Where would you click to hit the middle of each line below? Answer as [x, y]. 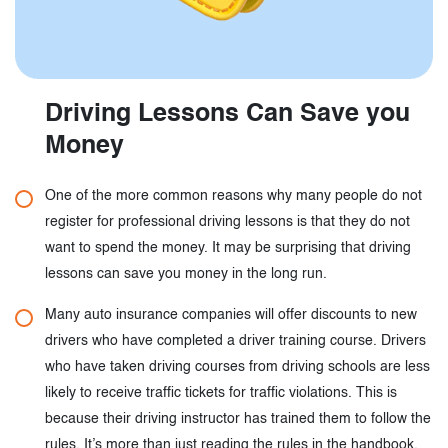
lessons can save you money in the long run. [186, 274]
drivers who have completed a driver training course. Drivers [235, 341]
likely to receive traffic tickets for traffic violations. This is [221, 393]
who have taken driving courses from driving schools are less [237, 367]
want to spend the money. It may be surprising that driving [228, 248]
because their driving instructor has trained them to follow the [238, 419]
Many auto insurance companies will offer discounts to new [231, 315]
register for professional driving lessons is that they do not [227, 222]
